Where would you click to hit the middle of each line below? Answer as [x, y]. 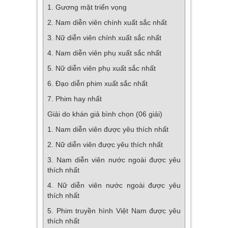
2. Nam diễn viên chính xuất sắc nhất [107, 22]
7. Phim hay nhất [75, 98]
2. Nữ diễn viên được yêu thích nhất [105, 144]
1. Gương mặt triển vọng [87, 7]
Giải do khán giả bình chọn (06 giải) [105, 114]
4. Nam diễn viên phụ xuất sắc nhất [104, 53]
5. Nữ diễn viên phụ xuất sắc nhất [102, 68]
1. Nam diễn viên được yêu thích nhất [108, 129]
